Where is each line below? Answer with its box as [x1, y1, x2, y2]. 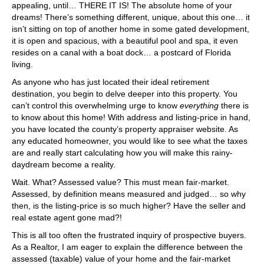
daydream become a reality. [12, 160, 115, 169]
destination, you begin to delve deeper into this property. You [12, 89, 237, 98]
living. [12, 60, 33, 69]
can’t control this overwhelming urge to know [12, 101, 180, 110]
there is [219, 101, 249, 110]
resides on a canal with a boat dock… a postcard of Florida [12, 48, 231, 57]
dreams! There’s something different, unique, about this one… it [12, 12, 250, 22]
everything [180, 101, 219, 110]
